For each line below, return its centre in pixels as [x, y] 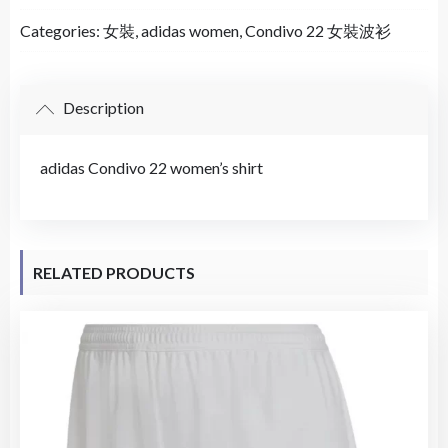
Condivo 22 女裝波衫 [318, 30]
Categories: [61, 30]
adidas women [190, 30]
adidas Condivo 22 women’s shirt [151, 167]
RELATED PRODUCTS [114, 272]
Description [102, 108]
